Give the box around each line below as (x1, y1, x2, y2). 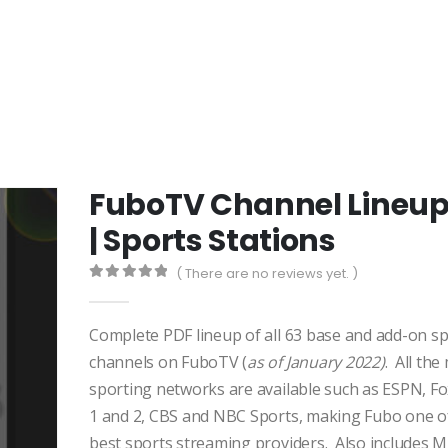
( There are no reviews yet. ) (176, 264, 359, 283)
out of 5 (97, 283, 155, 297)
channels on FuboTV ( (89, 350, 248, 373)
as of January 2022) (247, 350, 385, 373)
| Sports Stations (89, 220, 336, 262)
